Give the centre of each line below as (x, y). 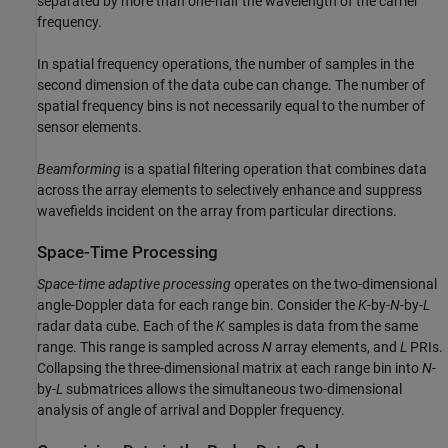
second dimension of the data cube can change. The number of (231, 85)
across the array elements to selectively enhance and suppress (229, 190)
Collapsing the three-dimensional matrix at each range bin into (229, 367)
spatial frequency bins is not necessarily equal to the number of (231, 106)
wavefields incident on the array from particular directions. (217, 211)
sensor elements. (89, 127)
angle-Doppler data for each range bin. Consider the (197, 304)
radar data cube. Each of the (126, 325)
